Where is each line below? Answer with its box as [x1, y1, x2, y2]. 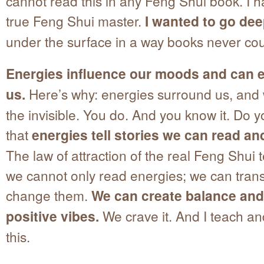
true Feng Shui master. [6, 11, 145, 30]
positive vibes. [6, 206, 99, 226]
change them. [6, 186, 91, 205]
